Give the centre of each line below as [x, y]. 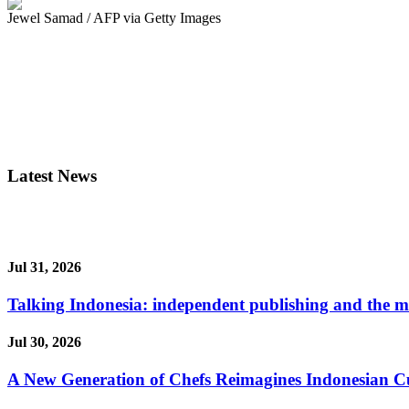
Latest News [52, 175]
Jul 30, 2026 [44, 342]
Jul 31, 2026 [44, 267]
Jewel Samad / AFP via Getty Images [114, 17]
